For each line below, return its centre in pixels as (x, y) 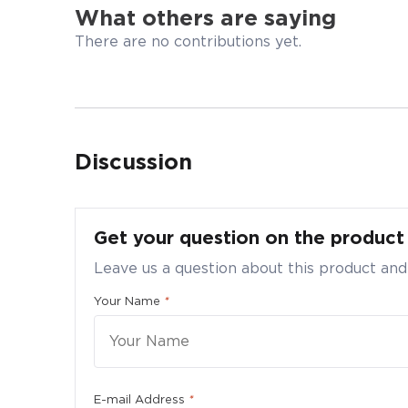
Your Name (127, 301)
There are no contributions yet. (188, 42)
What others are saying (205, 18)
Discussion (133, 161)
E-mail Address (139, 399)
